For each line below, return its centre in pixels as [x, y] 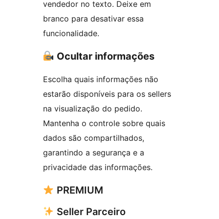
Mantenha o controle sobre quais [104, 123]
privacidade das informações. [98, 167]
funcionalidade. [71, 33]
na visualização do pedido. [93, 109]
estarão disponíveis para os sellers [107, 94]
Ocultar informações [105, 56]
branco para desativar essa [93, 19]
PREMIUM [78, 190]
